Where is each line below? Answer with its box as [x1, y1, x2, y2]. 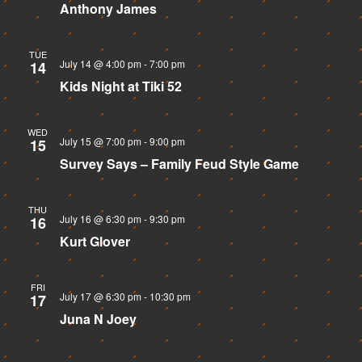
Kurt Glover [59, 231, 130, 250]
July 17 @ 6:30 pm [59, 288, 141, 303]
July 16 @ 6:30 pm [59, 211, 141, 225]
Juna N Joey [59, 309, 137, 328]
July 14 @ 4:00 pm [59, 56, 141, 70]
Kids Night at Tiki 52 [59, 76, 182, 95]
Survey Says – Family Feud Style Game [59, 154, 299, 173]
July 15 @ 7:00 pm [59, 133, 141, 148]
